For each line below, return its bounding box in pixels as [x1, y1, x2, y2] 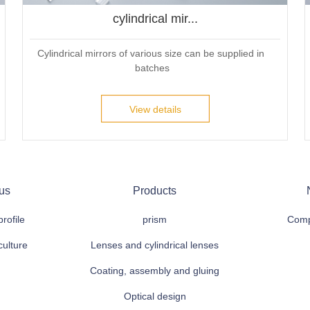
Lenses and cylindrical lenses [91, 239, 219, 251]
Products [133, 185, 177, 197]
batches [135, 62, 170, 73]
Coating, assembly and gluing [90, 265, 220, 277]
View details [129, 103, 181, 115]
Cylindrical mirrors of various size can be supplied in [37, 47, 264, 59]
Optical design [123, 291, 186, 302]
